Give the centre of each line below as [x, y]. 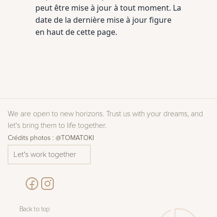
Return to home [104, 89]
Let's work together [45, 155]
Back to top [35, 209]
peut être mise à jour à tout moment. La [108, 8]
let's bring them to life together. [57, 125]
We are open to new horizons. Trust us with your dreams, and [105, 114]
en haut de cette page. [76, 32]
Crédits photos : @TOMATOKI [51, 138]
